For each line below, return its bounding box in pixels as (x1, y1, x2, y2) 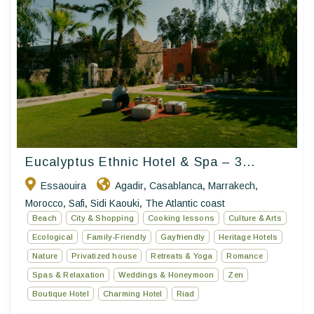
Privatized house (71, 252, 137, 261)
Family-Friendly (87, 233, 146, 242)
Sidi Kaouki (90, 198, 139, 210)
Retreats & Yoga (151, 252, 213, 261)
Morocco (25, 198, 63, 210)
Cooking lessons (148, 214, 214, 223)
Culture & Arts (228, 214, 282, 223)
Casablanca (149, 180, 203, 192)
